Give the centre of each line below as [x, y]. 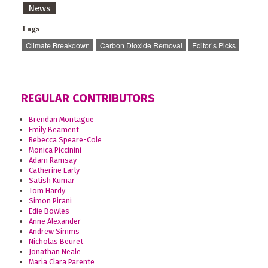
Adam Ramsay [52, 160]
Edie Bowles [49, 211]
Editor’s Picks [214, 45]
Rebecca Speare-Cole [65, 139]
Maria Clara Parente [61, 261]
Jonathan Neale [54, 251]
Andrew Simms [54, 231]
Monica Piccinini [55, 150]
